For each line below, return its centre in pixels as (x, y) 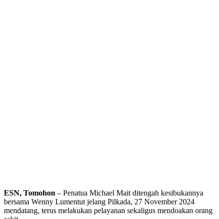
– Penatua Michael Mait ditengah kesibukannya (129, 193)
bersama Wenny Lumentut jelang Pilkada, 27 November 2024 (99, 202)
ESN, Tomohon (30, 193)
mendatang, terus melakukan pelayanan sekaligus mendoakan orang (108, 211)
